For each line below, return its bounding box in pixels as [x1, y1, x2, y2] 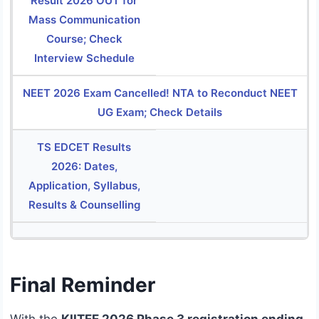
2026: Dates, [51, 159, 117, 174]
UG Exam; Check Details [98, 105, 222, 120]
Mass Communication [28, 13, 140, 27]
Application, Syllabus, [28, 179, 140, 193]
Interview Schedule [33, 51, 135, 66]
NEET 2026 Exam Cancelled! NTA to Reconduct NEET [22, 86, 298, 100]
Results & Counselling [28, 198, 140, 212]
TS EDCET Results [37, 140, 132, 155]
